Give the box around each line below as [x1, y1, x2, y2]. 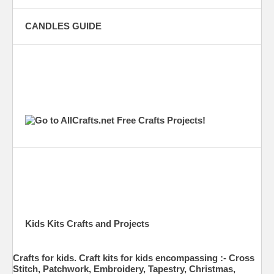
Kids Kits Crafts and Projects [25, 218, 149, 229]
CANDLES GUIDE [25, 20, 102, 31]
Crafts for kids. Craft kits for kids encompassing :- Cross [13, 252, 254, 263]
